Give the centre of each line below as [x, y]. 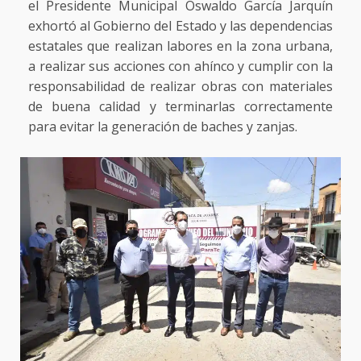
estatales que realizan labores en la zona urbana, [180, 46]
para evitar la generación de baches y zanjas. [163, 126]
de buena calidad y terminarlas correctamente [180, 106]
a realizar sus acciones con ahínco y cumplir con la [180, 66]
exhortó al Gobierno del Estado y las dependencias [180, 25]
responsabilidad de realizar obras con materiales [180, 86]
